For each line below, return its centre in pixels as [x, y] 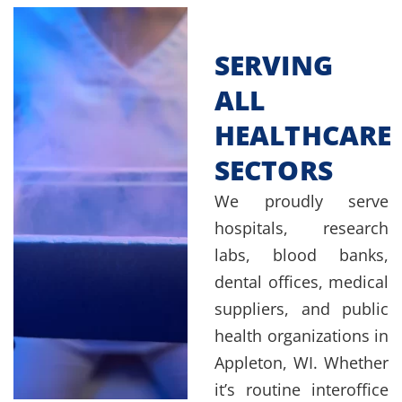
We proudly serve [301, 201]
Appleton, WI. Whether [301, 362]
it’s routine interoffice [301, 389]
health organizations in [301, 335]
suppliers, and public [301, 308]
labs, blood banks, [301, 254]
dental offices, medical [301, 281]
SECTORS [274, 170]
